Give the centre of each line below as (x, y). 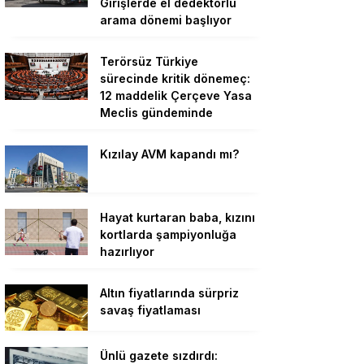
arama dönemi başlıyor (166, 20)
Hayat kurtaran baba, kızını (178, 217)
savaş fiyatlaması (150, 310)
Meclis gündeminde (156, 113)
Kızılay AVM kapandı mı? (169, 154)
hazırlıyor (127, 251)
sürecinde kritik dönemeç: (175, 79)
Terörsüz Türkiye (149, 62)
